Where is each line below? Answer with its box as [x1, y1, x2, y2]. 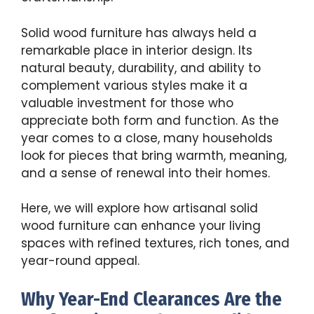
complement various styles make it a [21, 76, 247, 94]
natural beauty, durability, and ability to [21, 59, 261, 76]
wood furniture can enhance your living [21, 217, 261, 235]
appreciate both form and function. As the [21, 111, 279, 129]
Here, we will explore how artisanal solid [21, 200, 258, 217]
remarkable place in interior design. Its [21, 41, 252, 59]
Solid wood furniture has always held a [21, 24, 257, 41]
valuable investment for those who [21, 94, 233, 111]
